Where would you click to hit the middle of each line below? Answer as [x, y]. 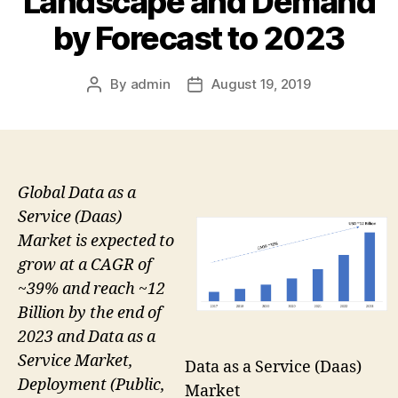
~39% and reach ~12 [92, 289]
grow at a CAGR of [85, 265]
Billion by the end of [90, 313]
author [114, 104]
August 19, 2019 [261, 84]
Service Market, [76, 361]
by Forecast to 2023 [199, 38]
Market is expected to [96, 241]
